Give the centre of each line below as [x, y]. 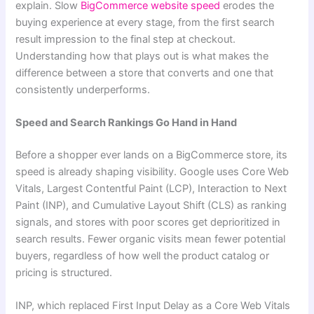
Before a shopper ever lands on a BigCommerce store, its [152, 155]
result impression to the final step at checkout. [126, 39]
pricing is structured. [64, 273]
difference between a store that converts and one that [145, 73]
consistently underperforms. [83, 89]
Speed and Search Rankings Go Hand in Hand [127, 123]
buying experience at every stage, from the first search [145, 22]
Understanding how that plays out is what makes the [142, 56]
